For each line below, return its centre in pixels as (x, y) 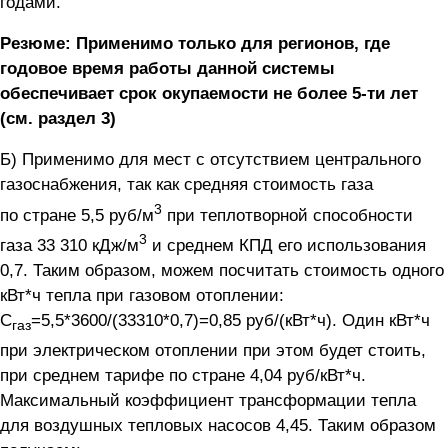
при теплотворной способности (287, 215)
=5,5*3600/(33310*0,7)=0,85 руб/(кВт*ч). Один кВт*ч (230, 320)
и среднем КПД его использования (286, 245)
